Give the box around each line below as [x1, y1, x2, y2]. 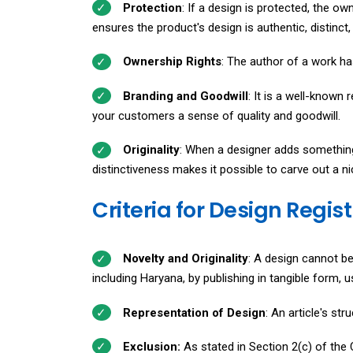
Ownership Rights [122, 54, 221, 69]
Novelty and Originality [122, 251, 248, 266]
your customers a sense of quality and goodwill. [92, 108, 340, 123]
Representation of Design [122, 305, 266, 320]
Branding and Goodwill [122, 88, 248, 103]
